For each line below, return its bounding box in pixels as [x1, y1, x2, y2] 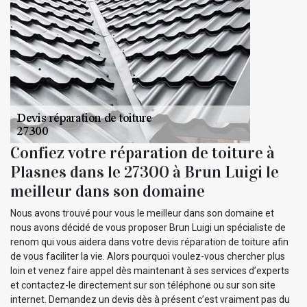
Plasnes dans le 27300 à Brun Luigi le [10, 161, 279, 182]
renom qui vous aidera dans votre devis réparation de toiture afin [10, 236, 288, 247]
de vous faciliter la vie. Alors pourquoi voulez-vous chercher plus [10, 250, 285, 262]
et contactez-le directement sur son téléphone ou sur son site [10, 279, 275, 291]
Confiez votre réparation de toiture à [10, 142, 275, 163]
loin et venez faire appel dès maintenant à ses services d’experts [10, 265, 289, 276]
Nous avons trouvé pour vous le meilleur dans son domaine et [10, 207, 274, 219]
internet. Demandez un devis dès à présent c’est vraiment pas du [10, 293, 290, 305]
